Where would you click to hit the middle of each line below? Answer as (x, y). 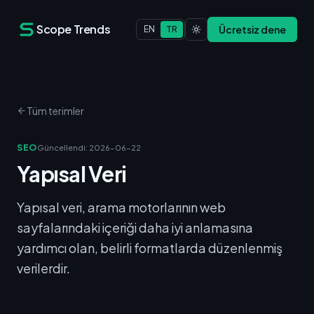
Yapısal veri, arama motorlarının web (121, 207)
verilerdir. (43, 268)
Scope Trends (74, 29)
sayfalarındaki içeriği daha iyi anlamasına (135, 227)
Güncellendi (62, 148)
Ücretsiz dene (252, 29)
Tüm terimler (55, 111)
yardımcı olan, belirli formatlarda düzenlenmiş (150, 248)
